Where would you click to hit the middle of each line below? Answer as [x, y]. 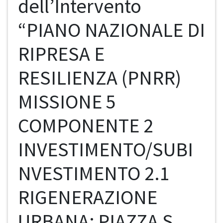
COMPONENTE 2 [86, 126]
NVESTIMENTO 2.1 [94, 173]
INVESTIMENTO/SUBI [106, 150]
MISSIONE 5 [67, 102]
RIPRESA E [61, 54]
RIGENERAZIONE [88, 197]
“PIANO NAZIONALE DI [111, 30]
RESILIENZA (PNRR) [100, 78]
